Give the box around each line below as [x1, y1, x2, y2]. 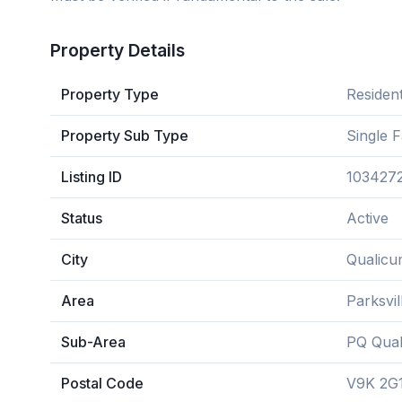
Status [61, 209, 102, 227]
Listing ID [61, 168, 122, 186]
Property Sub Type [61, 127, 188, 144]
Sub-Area [61, 333, 126, 351]
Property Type [61, 85, 159, 103]
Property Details [50, 39, 185, 61]
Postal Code [61, 374, 144, 392]
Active [346, 209, 389, 227]
